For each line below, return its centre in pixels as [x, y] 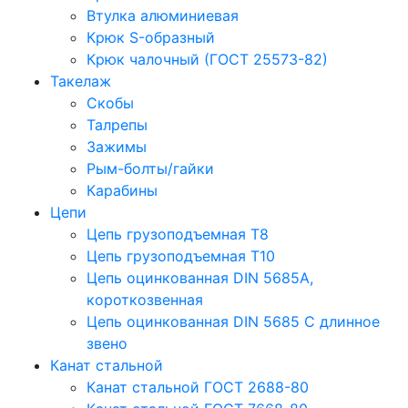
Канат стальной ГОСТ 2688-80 [198, 387]
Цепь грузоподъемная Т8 [178, 234]
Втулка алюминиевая [163, 15]
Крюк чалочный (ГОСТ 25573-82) [207, 59]
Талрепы [117, 125]
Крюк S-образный [151, 37]
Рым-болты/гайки [150, 168]
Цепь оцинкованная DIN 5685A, [200, 278]
